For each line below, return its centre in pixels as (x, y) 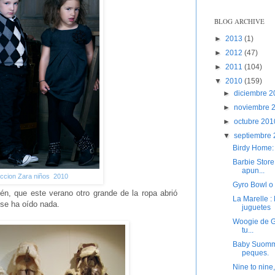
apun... (253, 171)
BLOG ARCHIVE (239, 21)
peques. (255, 253)
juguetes (256, 208)
